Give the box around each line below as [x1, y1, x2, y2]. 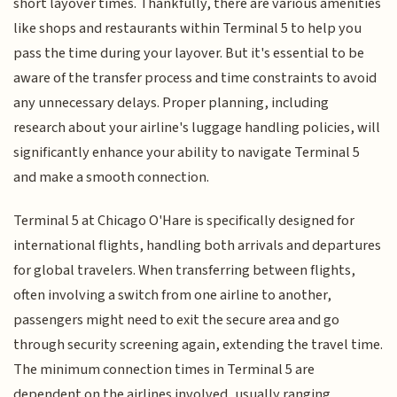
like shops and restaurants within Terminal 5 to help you [13, 18, 362, 40]
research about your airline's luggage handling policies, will [13, 117, 381, 139]
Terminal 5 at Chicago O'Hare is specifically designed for [13, 209, 355, 231]
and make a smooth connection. [13, 167, 210, 189]
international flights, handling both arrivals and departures [13, 234, 382, 256]
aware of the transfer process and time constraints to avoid [13, 67, 378, 90]
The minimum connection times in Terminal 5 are [13, 358, 315, 380]
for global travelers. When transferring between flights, [13, 259, 356, 281]
